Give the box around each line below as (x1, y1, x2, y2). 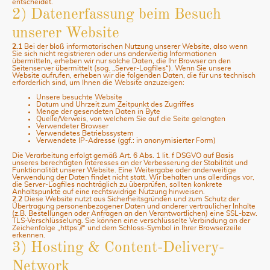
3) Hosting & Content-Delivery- (12, 240, 224, 256)
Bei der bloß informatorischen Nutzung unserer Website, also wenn (22, 43, 248, 50)
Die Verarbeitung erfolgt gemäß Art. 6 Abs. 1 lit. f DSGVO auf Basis (12, 151, 234, 159)
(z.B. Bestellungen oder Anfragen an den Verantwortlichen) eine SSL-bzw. (12, 209, 257, 217)
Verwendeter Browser (36, 122, 108, 130)
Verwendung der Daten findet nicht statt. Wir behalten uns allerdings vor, (12, 173, 254, 181)
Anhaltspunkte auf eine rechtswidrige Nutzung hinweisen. (12, 187, 205, 195)
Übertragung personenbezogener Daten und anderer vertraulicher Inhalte (12, 202, 256, 210)
